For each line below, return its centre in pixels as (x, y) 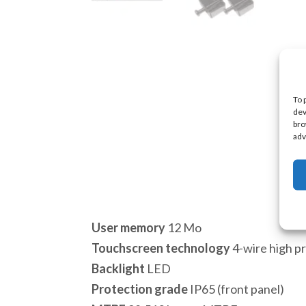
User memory (129, 227)
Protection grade (140, 289)
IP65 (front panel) (236, 289)
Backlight (119, 268)
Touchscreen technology (161, 248)
